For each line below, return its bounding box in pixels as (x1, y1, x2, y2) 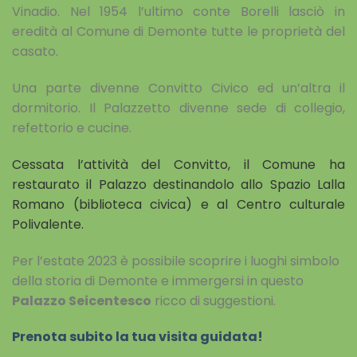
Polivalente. (12, 214, 84, 233)
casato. (12, 42, 58, 61)
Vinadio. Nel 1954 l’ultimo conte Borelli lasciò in (12, 2, 345, 22)
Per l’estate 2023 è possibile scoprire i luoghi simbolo (12, 251, 339, 270)
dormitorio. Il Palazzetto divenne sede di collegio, (12, 98, 345, 117)
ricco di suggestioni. (151, 291, 276, 310)
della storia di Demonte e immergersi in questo (12, 271, 304, 290)
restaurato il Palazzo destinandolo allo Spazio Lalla (12, 175, 345, 194)
